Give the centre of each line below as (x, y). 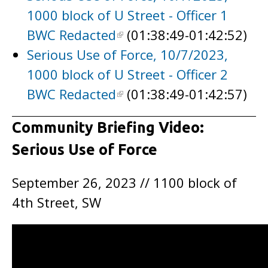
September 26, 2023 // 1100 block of (124, 182)
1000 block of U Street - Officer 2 (127, 74)
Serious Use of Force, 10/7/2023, (127, 54)
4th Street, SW (57, 202)
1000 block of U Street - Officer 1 (127, 15)
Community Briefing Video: (108, 127)
